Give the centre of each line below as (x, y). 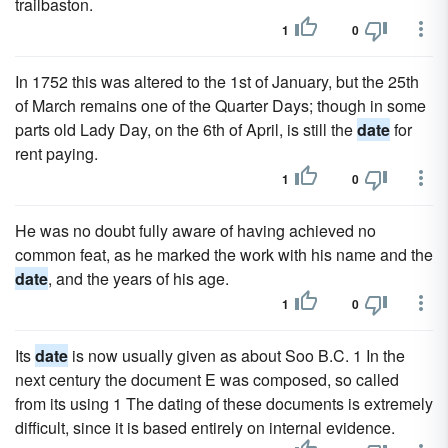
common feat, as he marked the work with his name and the (224, 254)
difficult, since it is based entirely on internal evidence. (205, 427)
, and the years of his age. (138, 278)
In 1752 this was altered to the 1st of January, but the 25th (217, 81)
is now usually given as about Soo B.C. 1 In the (236, 355)
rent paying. (56, 153)
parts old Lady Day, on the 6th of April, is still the (186, 129)
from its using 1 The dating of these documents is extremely (224, 403)
